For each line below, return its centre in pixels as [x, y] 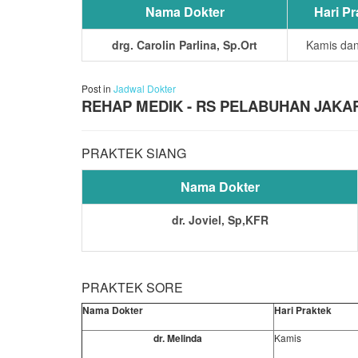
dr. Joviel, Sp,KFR [220, 219]
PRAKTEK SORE [132, 287]
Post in [97, 88]
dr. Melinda [178, 338]
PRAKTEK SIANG [134, 153]
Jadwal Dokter [145, 88]
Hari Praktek [303, 310]
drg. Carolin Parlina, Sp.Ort [185, 44]
